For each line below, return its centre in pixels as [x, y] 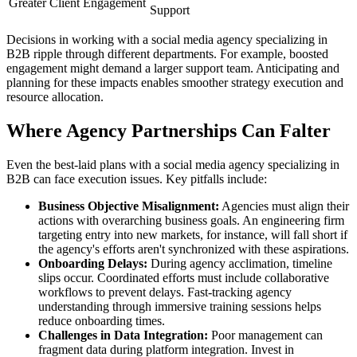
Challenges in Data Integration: [123, 335]
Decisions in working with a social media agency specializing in [167, 39]
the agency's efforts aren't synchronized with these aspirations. [194, 249]
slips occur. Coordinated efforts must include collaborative [184, 277]
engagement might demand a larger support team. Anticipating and [173, 68]
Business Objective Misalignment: [129, 206]
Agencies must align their [284, 206]
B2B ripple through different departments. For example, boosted [167, 53]
